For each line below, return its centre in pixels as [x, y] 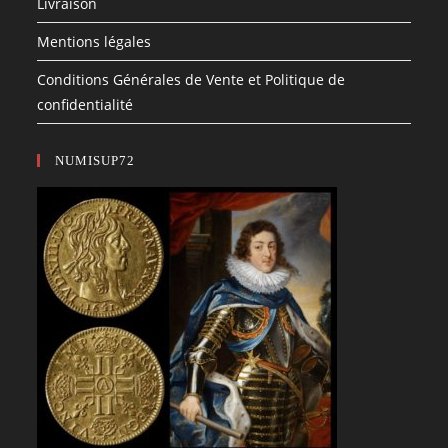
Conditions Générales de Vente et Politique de [191, 80]
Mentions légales [94, 42]
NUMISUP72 [95, 161]
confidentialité [85, 105]
